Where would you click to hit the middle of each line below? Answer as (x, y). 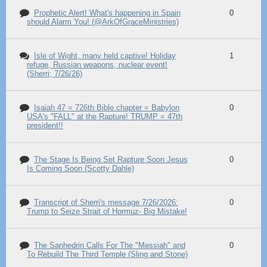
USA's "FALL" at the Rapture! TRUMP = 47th (105, 117)
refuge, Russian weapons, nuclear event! (97, 65)
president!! (45, 125)
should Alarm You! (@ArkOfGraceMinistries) (103, 22)
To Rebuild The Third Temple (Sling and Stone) (107, 254)
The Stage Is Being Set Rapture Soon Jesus (111, 159)
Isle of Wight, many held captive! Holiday (105, 56)
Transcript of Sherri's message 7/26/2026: (106, 202)
